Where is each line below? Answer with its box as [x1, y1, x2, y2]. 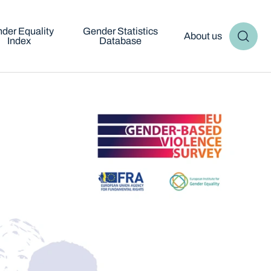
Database [99, 36, 142, 46]
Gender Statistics [83, 26, 158, 36]
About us [183, 31, 222, 41]
